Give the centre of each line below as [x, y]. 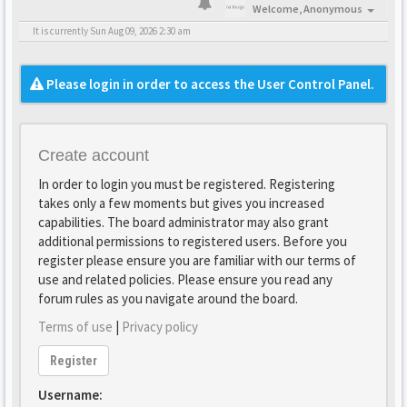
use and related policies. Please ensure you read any [185, 279]
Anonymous [333, 9]
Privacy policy [160, 327]
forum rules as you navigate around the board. [168, 298]
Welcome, [278, 9]
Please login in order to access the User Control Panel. [209, 84]
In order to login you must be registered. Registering [187, 184]
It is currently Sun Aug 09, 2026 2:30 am [112, 31]
